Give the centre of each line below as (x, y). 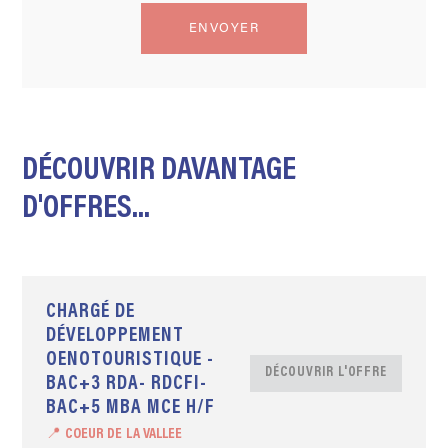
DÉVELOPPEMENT (115, 336)
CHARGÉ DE (91, 312)
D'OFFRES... (86, 209)
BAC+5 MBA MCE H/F (131, 408)
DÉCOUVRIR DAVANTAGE (159, 171)
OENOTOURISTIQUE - (130, 360)
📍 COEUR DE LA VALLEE (114, 435)
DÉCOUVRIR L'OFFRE (325, 372)
